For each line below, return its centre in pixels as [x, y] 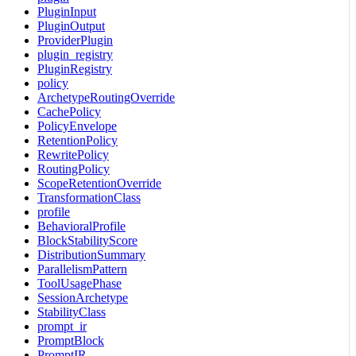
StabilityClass [72, 311]
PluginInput [67, 11]
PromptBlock [71, 340]
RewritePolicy [73, 154]
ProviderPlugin [75, 40]
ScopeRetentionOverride [99, 183]
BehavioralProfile [81, 226]
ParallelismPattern [82, 269]
